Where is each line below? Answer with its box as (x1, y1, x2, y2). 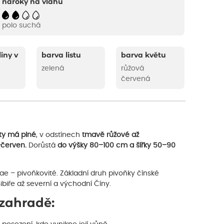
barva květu (121, 52, 166, 59)
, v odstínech (36, 131, 80, 139)
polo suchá (1, 22, 40, 29)
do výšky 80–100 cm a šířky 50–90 (57, 142, 175, 149)
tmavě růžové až (80, 131, 139, 139)
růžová (121, 65, 144, 72)
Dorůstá (26, 142, 57, 149)
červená (121, 75, 150, 83)
